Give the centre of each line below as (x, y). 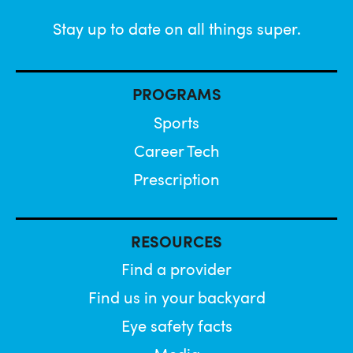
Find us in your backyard (176, 299)
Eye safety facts (176, 328)
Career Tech (176, 153)
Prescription (176, 181)
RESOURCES (176, 243)
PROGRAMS (176, 96)
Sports (176, 124)
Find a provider (176, 271)
